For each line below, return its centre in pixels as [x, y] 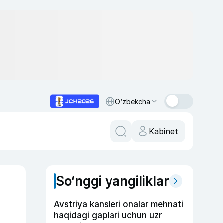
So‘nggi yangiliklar [112, 181]
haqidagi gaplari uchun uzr [108, 215]
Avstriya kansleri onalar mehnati [118, 204]
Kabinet [164, 131]
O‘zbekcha [133, 101]
